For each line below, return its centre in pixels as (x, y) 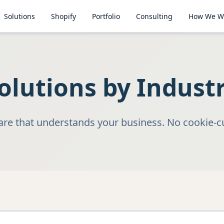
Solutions (20, 16)
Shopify (64, 16)
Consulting (154, 16)
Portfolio (106, 16)
